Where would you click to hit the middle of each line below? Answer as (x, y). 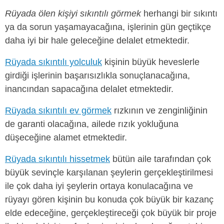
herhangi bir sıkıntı (179, 13)
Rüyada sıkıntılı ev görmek (58, 110)
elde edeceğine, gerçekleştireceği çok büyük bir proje (111, 213)
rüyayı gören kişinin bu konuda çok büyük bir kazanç (109, 200)
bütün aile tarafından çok (160, 159)
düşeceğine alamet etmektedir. (66, 137)
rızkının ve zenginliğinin (159, 110)
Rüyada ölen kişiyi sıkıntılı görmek (73, 13)
